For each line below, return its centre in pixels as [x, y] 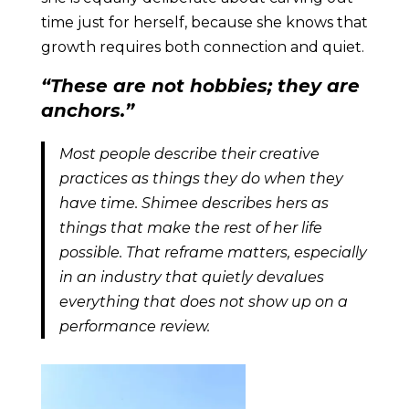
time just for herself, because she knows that [204, 23]
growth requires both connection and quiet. [204, 47]
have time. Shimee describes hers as [194, 204]
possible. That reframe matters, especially [213, 253]
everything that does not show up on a [203, 302]
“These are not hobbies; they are [200, 86]
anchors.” [87, 111]
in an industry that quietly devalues [191, 278]
